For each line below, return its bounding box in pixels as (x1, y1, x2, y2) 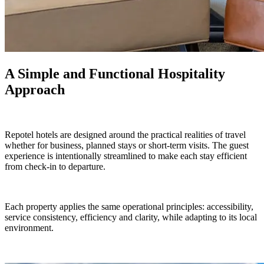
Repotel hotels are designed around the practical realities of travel (5, 130, 248, 140)
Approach (5, 82, 65, 98)
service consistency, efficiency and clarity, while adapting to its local (5, 212, 257, 223)
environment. (5, 223, 54, 233)
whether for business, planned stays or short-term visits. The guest (5, 140, 249, 151)
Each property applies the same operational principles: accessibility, (5, 202, 253, 212)
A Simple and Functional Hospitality (5, 66, 225, 82)
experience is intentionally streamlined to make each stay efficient (5, 151, 247, 161)
